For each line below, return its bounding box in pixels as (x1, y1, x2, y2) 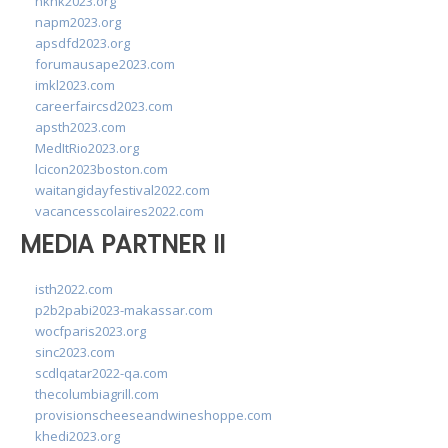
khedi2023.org (35, 426, 120, 445)
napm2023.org (35, 13, 121, 31)
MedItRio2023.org (35, 139, 139, 157)
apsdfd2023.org (35, 34, 130, 52)
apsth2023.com (35, 118, 126, 136)
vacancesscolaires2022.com (35, 202, 204, 220)
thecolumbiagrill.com (35, 384, 159, 403)
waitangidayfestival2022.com (35, 181, 210, 199)
